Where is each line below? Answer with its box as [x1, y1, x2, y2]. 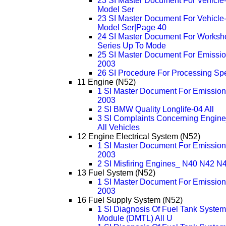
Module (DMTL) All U [97, 214, 173, 223]
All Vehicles [97, 123, 140, 132]
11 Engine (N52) [77, 78, 136, 87]
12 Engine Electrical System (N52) [77, 132, 200, 141]
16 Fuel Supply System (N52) [77, 196, 183, 205]
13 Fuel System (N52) [77, 168, 155, 178]
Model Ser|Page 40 [97, 23, 166, 32]
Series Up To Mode [97, 41, 166, 50]
